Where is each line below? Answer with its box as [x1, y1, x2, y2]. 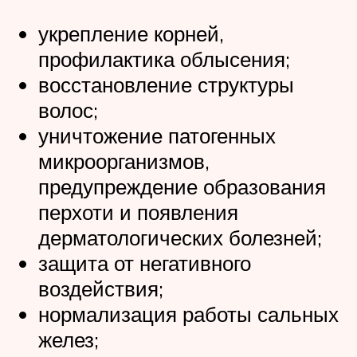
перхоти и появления [38, 199, 238, 226]
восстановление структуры [38, 72, 294, 98]
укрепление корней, [38, 21, 224, 47]
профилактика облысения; [38, 46, 290, 73]
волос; [38, 97, 98, 124]
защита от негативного [38, 250, 251, 277]
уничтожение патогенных [38, 123, 276, 149]
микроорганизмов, [38, 148, 210, 175]
